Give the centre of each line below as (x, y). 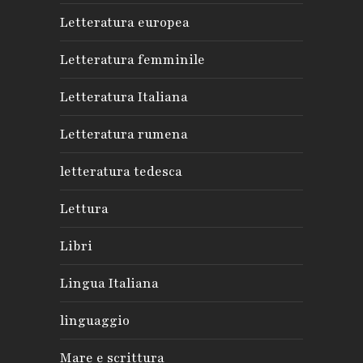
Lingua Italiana (109, 283)
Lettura (84, 209)
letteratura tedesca (121, 171)
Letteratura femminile (132, 60)
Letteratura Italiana (124, 97)
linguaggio (95, 320)
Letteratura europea (125, 22)
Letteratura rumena (124, 134)
